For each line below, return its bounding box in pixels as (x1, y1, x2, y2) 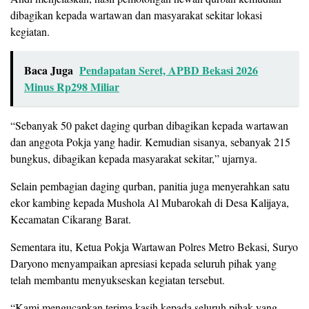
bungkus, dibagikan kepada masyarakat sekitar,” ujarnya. (10, 151, 257, 166)
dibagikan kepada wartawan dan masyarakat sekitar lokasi (10, 8, 262, 23)
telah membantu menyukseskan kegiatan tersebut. (10, 272, 225, 288)
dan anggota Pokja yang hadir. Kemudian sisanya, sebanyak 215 (10, 134, 290, 150)
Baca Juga (24, 62, 73, 79)
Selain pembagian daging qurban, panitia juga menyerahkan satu (10, 179, 290, 194)
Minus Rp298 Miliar (24, 79, 119, 95)
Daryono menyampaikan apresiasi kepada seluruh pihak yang (10, 256, 277, 271)
